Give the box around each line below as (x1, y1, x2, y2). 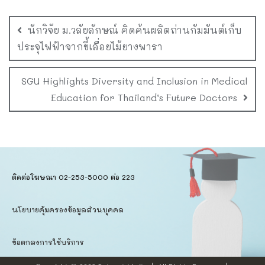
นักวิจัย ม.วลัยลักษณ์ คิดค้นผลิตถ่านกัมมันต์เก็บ (28, 24, 242, 37)
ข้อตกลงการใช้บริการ (12, 237, 84, 247)
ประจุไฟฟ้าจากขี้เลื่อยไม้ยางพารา (17, 40, 163, 53)
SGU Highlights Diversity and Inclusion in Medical (21, 75, 248, 88)
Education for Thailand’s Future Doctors (51, 91, 237, 104)
